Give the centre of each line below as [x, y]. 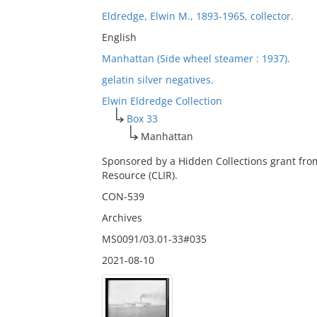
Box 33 [142, 119]
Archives [122, 218]
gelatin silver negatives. [157, 80]
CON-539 [123, 196]
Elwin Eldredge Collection [162, 101]
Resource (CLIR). [139, 175]
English [119, 37]
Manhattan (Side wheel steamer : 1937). [196, 58]
